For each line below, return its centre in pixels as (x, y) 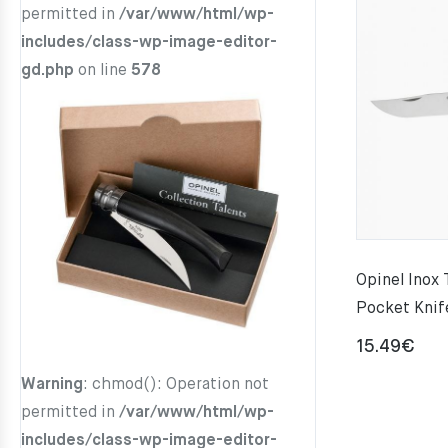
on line (102, 71)
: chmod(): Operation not (176, 384)
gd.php (47, 71)
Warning (52, 384)
